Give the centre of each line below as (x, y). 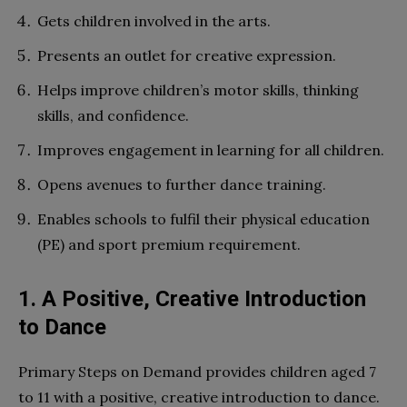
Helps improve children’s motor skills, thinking (198, 89)
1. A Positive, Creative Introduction (192, 298)
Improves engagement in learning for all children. (211, 149)
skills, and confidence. (113, 115)
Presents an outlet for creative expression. (187, 55)
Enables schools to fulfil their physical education (203, 218)
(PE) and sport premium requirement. (169, 244)
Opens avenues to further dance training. (182, 184)
